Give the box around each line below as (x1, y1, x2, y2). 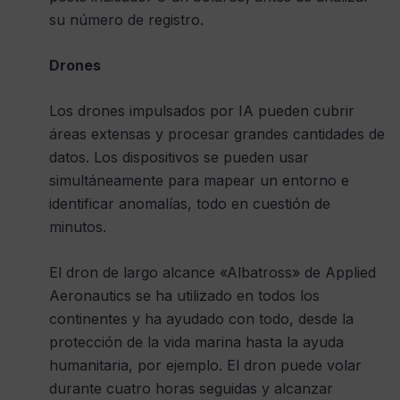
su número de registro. (49, 10, 204, 29)
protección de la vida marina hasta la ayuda (49, 332, 344, 351)
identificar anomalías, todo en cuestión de (49, 194, 330, 212)
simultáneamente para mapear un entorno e (49, 171, 349, 189)
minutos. (49, 217, 106, 236)
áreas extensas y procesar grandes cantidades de (49, 124, 385, 143)
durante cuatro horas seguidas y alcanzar (49, 379, 333, 397)
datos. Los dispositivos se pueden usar (49, 147, 309, 166)
